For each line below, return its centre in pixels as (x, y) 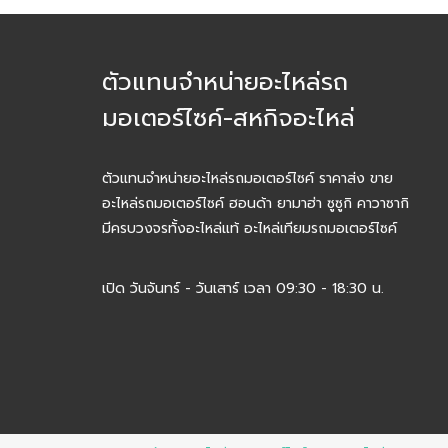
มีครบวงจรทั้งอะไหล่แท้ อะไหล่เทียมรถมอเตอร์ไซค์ (249, 228)
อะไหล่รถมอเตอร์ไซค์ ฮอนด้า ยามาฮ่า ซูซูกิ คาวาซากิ (255, 203)
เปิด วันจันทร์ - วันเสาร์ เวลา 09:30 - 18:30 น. (243, 288)
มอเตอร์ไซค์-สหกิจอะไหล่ (228, 118)
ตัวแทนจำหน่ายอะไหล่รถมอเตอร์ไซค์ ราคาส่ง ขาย (247, 178)
